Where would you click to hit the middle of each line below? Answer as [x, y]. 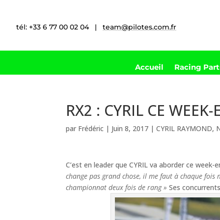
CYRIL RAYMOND [184, 128]
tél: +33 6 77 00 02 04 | [59, 27]
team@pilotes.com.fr [139, 27]
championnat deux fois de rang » [117, 187]
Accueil [150, 67]
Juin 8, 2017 [130, 128]
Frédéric [91, 128]
